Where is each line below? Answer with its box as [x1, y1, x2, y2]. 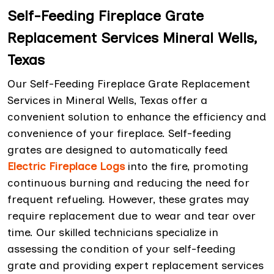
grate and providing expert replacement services [7, 259, 264, 273]
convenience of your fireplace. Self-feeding [7, 127, 231, 141]
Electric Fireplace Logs [7, 160, 125, 174]
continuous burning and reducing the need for [7, 176, 250, 190]
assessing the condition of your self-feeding [7, 242, 235, 256]
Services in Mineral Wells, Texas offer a [7, 94, 207, 108]
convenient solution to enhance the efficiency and [7, 110, 266, 124]
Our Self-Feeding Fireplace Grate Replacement [7, 77, 250, 91]
